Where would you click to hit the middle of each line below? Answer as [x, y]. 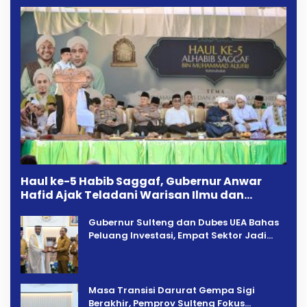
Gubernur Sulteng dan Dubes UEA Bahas [184, 223]
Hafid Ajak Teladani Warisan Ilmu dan [132, 195]
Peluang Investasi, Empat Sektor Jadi [177, 236]
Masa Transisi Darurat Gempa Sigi [172, 291]
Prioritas [109, 249]
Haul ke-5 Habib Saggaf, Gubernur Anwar [141, 182]
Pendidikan [54, 209]
